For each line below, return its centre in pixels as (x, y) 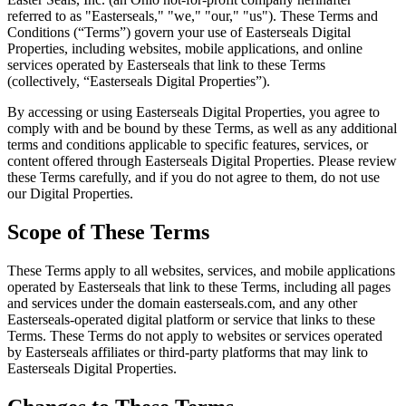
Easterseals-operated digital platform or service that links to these (191, 319)
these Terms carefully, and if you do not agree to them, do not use (193, 177)
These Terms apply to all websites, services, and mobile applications (201, 270)
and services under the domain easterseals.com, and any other (182, 303)
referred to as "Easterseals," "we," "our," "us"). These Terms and (193, 15)
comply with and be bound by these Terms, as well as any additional (202, 128)
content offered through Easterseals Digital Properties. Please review (202, 160)
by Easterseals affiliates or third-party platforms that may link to (188, 352)
